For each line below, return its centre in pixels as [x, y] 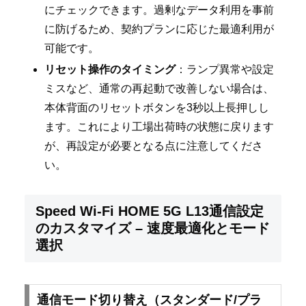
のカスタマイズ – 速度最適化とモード [153, 228]
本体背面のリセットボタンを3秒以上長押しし [157, 108]
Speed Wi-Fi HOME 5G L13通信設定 [150, 211]
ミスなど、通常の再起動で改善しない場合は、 [159, 89]
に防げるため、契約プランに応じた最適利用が [159, 29]
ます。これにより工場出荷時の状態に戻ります [159, 127]
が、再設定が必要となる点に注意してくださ [154, 146]
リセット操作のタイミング [110, 70]
